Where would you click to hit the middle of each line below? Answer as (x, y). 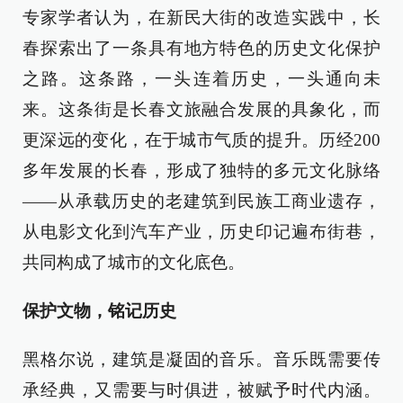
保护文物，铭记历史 (99, 310)
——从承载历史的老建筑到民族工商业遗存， (201, 201)
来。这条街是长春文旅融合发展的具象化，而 (201, 109)
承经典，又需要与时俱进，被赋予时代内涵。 (201, 390)
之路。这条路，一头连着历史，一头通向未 (201, 78)
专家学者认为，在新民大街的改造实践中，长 (201, 17)
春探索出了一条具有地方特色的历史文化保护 (201, 48)
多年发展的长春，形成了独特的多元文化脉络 (201, 170)
